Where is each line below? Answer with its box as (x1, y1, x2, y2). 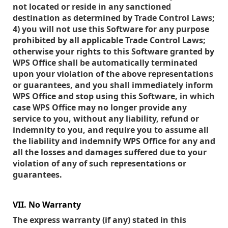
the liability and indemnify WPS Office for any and (13, 135, 215, 147)
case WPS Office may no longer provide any (13, 102, 187, 113)
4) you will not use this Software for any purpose (13, 23, 209, 35)
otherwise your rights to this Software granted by (13, 46, 214, 57)
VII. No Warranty (13, 199, 81, 210)
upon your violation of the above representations (13, 68, 213, 79)
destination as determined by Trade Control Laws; (13, 12, 215, 23)
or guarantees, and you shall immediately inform (13, 79, 213, 91)
